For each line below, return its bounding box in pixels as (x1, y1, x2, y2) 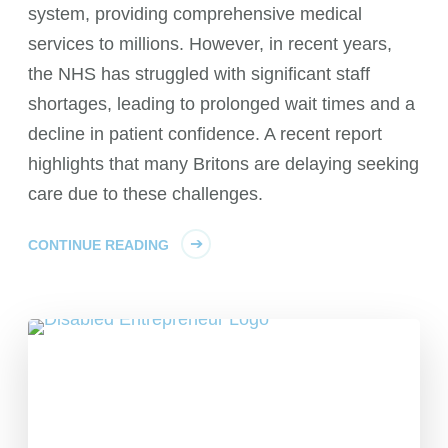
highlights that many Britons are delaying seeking (28, 154, 420, 174)
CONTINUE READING (28, 237, 170, 253)
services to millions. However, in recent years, (28, 34, 393, 54)
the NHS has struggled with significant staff (28, 64, 371, 84)
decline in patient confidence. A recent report (28, 124, 383, 144)
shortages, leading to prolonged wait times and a (28, 94, 416, 114)
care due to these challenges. (28, 184, 264, 204)
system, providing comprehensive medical (28, 4, 363, 24)
